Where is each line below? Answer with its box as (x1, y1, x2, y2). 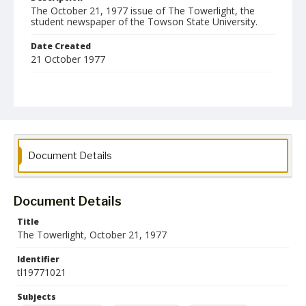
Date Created (31, 40, 91, 52)
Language (31, 118, 74, 130)
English (38, 133, 64, 144)
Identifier (17, 253, 59, 265)
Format (31, 78, 64, 89)
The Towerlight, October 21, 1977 (17, 228, 167, 241)
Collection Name (31, 158, 104, 170)
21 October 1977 (31, 53, 105, 66)
